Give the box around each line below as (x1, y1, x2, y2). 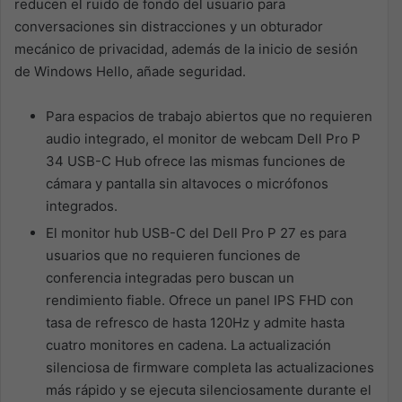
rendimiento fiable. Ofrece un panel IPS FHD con (46, 291, 354, 309)
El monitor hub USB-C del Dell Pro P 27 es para (46, 223, 346, 241)
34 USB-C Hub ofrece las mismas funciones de (46, 152, 345, 170)
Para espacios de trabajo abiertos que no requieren (46, 107, 372, 125)
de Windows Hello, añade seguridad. (14, 62, 246, 80)
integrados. (46, 197, 118, 214)
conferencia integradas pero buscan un (46, 268, 294, 286)
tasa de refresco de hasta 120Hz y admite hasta (46, 313, 345, 331)
